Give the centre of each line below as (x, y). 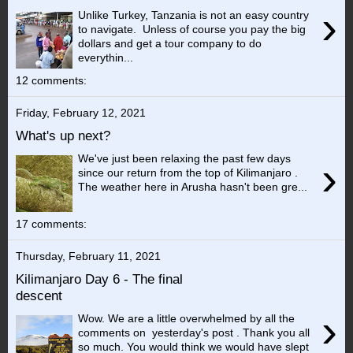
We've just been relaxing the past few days (185, 158)
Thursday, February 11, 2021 (88, 256)
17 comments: (51, 224)
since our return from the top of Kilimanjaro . (188, 172)
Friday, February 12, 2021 (81, 113)
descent (39, 295)
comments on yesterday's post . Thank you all (194, 332)
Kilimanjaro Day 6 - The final (99, 279)
